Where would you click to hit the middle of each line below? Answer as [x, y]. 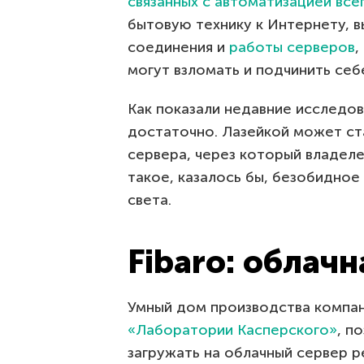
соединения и [178, 48]
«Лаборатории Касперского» [232, 330]
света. [149, 200]
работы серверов [292, 48]
